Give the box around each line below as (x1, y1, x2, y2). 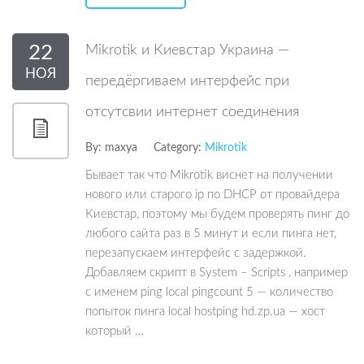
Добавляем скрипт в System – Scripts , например (85, 266, 348, 279)
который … (85, 325, 144, 337)
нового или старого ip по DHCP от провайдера (85, 188, 340, 201)
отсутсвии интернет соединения (85, 105, 300, 119)
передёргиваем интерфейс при (85, 74, 289, 89)
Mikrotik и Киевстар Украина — (85, 43, 289, 58)
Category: (154, 142, 201, 154)
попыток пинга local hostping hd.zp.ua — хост (85, 305, 325, 318)
